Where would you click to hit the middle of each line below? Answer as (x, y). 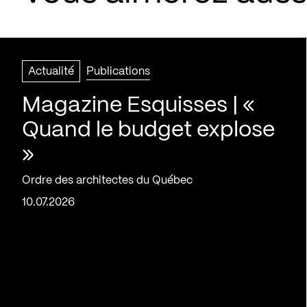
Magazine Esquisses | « (138, 105)
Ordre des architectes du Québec (107, 180)
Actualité (51, 71)
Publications (118, 71)
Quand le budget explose (148, 130)
